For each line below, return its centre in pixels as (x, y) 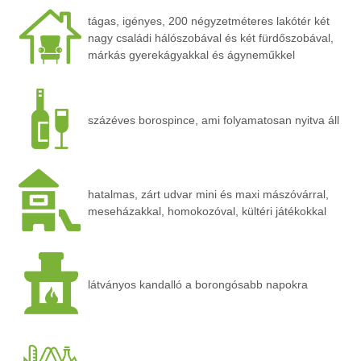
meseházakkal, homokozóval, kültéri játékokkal (207, 211)
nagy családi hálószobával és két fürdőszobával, (211, 37)
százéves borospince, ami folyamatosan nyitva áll (214, 120)
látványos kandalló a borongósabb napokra (198, 284)
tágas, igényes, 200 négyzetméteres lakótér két (209, 21)
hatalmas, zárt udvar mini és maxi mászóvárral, (208, 194)
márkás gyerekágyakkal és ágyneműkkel (191, 54)
